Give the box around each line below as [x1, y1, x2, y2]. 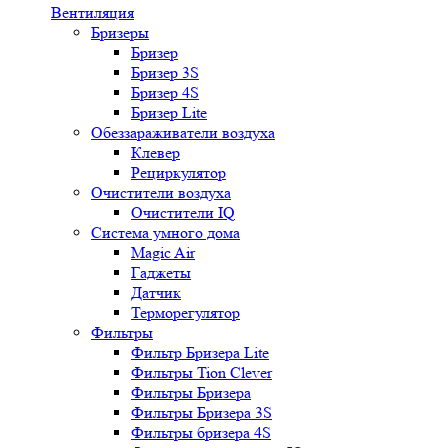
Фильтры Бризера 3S [131, 403, 272, 422]
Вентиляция [51, 3, 134, 22]
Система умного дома [91, 223, 240, 242]
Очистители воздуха [91, 183, 231, 202]
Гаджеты [131, 263, 191, 282]
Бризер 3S [131, 63, 199, 82]
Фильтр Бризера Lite [131, 343, 269, 362]
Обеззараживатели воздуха [91, 123, 275, 142]
